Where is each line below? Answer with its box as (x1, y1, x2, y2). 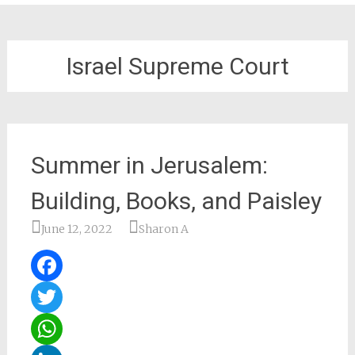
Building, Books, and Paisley (30, 187, 322, 215)
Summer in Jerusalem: (30, 151, 268, 179)
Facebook (33, 289, 92, 305)
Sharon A (138, 222, 189, 236)
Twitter (33, 321, 79, 337)
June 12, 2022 (40, 222, 113, 236)
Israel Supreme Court (65, 52, 289, 80)
